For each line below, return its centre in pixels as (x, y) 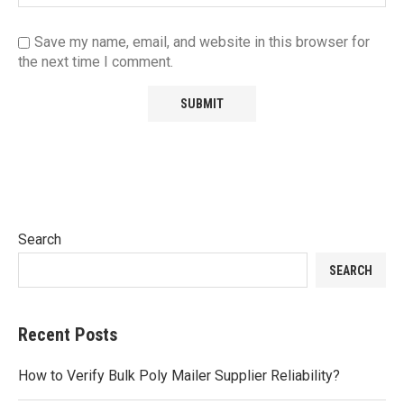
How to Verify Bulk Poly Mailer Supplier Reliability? (179, 376)
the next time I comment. (96, 62)
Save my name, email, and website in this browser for (202, 42)
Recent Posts (68, 335)
